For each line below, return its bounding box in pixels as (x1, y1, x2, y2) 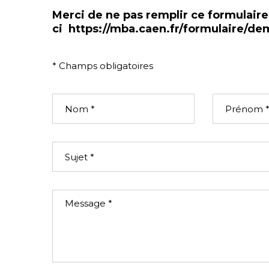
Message (52, 190, 96, 201)
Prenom (212, 94, 252, 105)
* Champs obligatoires (52, 60, 153, 71)
